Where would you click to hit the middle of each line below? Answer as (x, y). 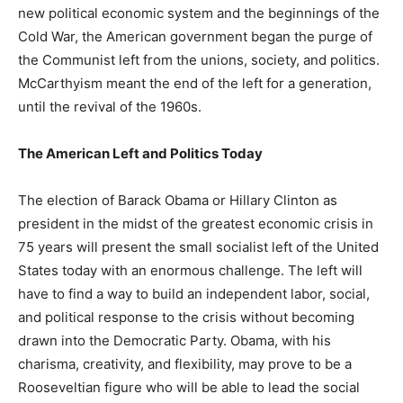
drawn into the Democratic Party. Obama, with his (175, 341)
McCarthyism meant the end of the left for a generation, (195, 84)
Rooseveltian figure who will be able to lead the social (189, 388)
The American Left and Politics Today (140, 154)
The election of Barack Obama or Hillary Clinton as (178, 201)
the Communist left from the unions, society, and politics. (199, 60)
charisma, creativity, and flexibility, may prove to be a (185, 364)
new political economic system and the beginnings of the (199, 13)
